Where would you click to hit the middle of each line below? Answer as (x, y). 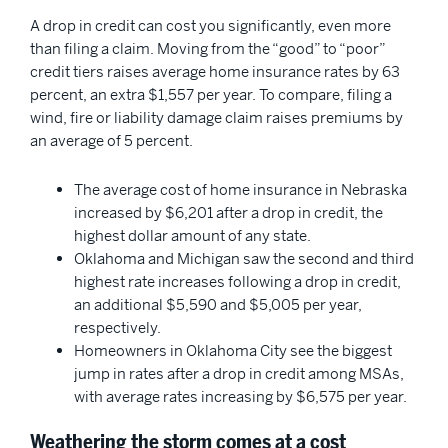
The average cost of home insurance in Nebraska (240, 189)
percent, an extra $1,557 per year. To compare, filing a (211, 94)
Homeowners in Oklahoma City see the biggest (232, 350)
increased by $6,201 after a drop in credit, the (228, 212)
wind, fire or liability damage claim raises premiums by (216, 117)
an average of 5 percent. (114, 140)
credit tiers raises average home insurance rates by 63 (215, 71)
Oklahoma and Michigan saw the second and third (243, 258)
